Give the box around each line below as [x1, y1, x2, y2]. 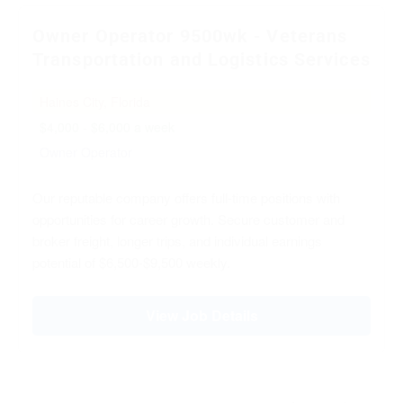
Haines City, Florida [40, 93, 150, 112]
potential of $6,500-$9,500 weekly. [32, 253, 230, 273]
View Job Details [145, 305, 258, 327]
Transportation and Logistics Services [32, 49, 371, 71]
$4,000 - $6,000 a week [40, 118, 175, 137]
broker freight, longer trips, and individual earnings [32, 231, 322, 251]
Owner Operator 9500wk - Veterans [32, 25, 348, 48]
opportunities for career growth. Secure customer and [32, 210, 345, 229]
